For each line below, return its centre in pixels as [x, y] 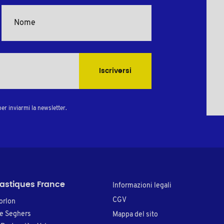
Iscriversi [115, 71]
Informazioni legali [142, 185]
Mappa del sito [135, 214]
